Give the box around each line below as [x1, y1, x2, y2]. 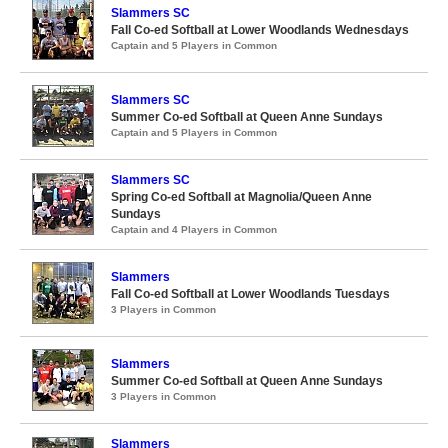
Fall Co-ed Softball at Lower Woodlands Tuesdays [111, 287, 390, 301]
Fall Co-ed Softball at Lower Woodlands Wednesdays [111, 23, 409, 37]
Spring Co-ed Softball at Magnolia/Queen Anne [111, 190, 372, 204]
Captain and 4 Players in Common [111, 224, 277, 235]
